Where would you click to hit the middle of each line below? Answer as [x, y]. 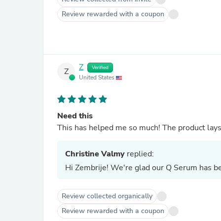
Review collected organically [107, 196]
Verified [100, 68]
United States [97, 77]
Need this [75, 116]
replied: [139, 154]
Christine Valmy [95, 154]
